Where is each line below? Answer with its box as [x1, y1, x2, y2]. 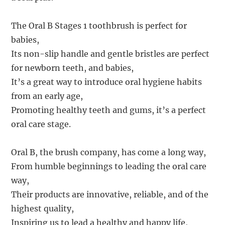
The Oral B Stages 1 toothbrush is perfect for [11, 20, 187, 31]
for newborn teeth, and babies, [11, 62, 134, 73]
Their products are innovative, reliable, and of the [11, 189, 209, 199]
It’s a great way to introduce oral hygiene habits [11, 76, 202, 87]
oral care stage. [11, 119, 71, 129]
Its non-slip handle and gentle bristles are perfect [11, 48, 210, 59]
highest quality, [11, 203, 74, 213]
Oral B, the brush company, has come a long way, [11, 147, 206, 157]
